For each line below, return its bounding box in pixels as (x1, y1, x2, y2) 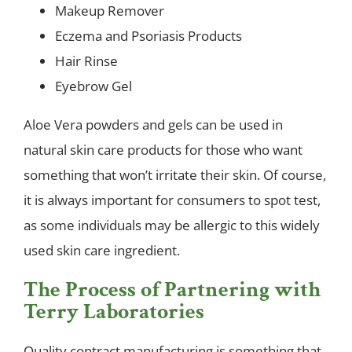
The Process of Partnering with (24, 275, 321, 305)
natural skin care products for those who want (24, 141, 302, 159)
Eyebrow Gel (55, 77, 132, 96)
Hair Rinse (55, 52, 118, 71)
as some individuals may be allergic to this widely (24, 216, 320, 235)
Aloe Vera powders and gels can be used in (24, 115, 283, 134)
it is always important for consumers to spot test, (24, 191, 321, 210)
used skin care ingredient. (24, 241, 180, 260)
